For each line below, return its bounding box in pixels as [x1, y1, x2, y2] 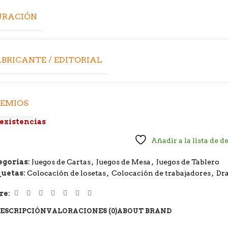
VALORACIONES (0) [46, 207, 117, 215]
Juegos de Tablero [156, 158, 220, 166]
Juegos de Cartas [32, 158, 91, 166]
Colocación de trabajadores [111, 169, 211, 178]
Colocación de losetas [27, 169, 106, 178]
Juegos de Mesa [96, 158, 151, 166]
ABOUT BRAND [117, 207, 172, 215]
